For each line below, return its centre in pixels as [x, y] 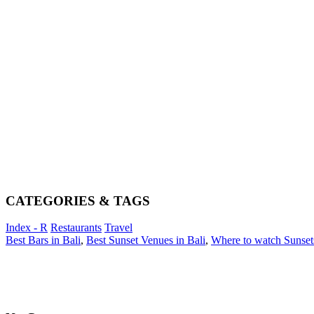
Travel [118, 228]
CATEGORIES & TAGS [78, 200]
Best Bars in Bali [43, 240]
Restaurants [76, 228]
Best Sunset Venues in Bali [146, 240]
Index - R [27, 228]
